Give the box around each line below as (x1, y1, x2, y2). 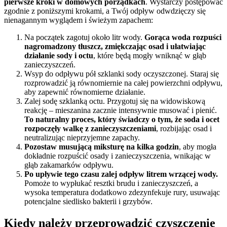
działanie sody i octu (24, 51, 93, 60)
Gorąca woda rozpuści (144, 33, 221, 42)
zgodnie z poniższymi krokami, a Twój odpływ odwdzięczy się (4, 7, 206, 16)
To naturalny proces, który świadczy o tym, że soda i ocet (24, 115, 219, 124)
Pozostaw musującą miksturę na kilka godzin (24, 142, 179, 152)
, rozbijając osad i (156, 124, 212, 133)
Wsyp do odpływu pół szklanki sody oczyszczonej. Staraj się (24, 69, 219, 79)
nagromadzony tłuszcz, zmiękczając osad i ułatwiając (24, 42, 206, 51)
